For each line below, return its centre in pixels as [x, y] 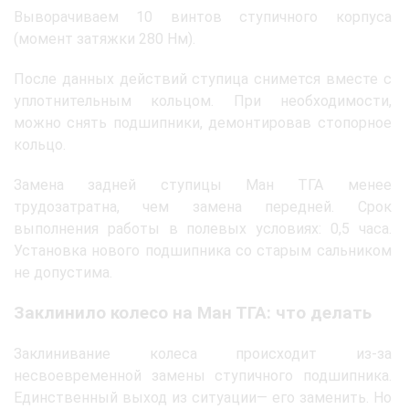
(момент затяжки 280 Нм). [105, 39]
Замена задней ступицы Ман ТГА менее [203, 185]
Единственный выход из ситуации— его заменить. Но [203, 398]
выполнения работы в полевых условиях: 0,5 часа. [203, 229]
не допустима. [63, 273]
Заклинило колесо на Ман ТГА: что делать [193, 314]
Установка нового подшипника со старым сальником [203, 251]
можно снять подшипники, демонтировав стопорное [203, 123]
